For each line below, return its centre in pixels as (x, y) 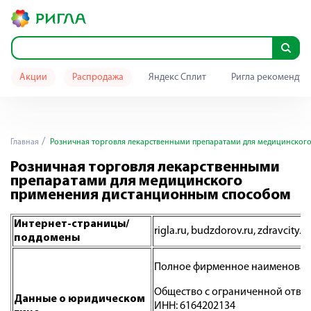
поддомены (47, 238)
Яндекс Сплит (177, 77)
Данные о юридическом (79, 299)
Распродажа (98, 77)
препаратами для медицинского (126, 182)
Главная (25, 142)
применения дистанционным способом (151, 195)
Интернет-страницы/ (72, 224)
